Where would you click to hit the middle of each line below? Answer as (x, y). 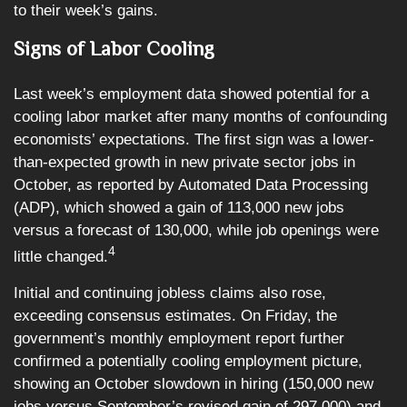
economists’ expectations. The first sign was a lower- (194, 139)
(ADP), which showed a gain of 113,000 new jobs (179, 208)
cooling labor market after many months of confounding (200, 117)
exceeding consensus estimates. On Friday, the (175, 315)
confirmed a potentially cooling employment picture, (188, 361)
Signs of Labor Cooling (114, 49)
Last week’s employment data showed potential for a (191, 94)
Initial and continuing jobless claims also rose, (170, 293)
